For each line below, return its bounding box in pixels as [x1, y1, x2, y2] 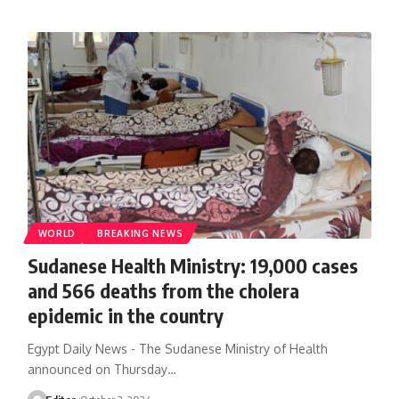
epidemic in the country [27, 302, 224, 328]
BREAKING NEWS [97, 227, 183, 239]
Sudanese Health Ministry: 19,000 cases [27, 252, 358, 278]
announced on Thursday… [27, 361, 176, 377]
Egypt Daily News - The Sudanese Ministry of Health [27, 340, 328, 356]
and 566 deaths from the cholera [27, 277, 299, 303]
